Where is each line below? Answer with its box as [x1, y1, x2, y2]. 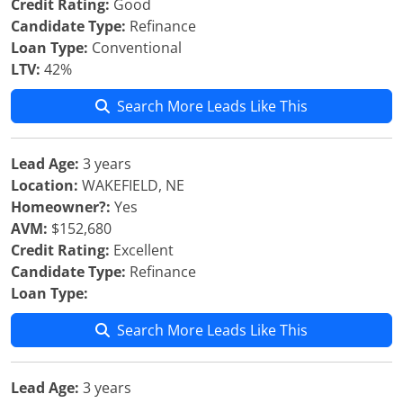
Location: [11, 175, 78, 195]
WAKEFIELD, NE [78, 175, 184, 195]
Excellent [110, 240, 174, 260]
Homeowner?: [11, 197, 111, 217]
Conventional [88, 38, 182, 58]
